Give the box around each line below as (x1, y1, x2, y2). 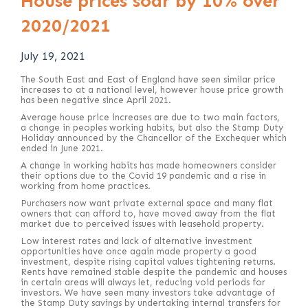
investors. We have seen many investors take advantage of (21, 287, 275, 298)
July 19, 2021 (21, 49, 85, 63)
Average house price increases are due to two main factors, (21, 111, 280, 122)
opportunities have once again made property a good (21, 245, 256, 256)
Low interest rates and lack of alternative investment (21, 235, 252, 246)
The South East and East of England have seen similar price (21, 74, 276, 85)
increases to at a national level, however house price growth (21, 84, 283, 95)
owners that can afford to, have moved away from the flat (21, 208, 276, 219)
